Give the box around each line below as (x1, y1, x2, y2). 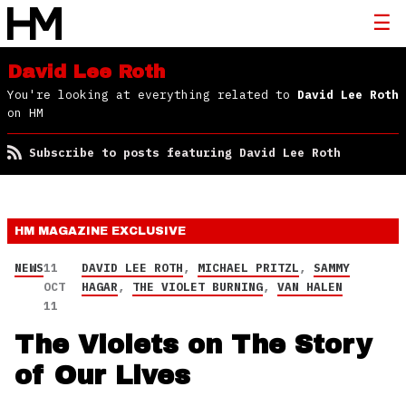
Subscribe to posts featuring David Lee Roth (29, 145, 341, 160)
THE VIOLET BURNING (131, 279, 263, 295)
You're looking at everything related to (7, 87, 297, 102)
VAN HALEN (276, 279, 343, 295)
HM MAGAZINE (14, 225, 111, 237)
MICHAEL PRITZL (197, 260, 299, 275)
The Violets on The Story (14, 331, 372, 359)
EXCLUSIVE (111, 225, 186, 237)
